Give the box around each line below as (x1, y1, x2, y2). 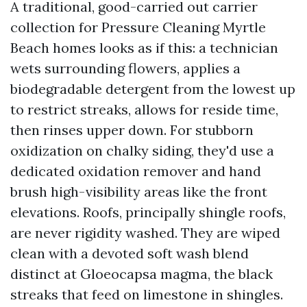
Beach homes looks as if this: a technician (10, 39, 278, 56)
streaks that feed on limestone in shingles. (10, 286, 283, 303)
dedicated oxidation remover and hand (10, 162, 261, 180)
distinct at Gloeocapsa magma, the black (10, 265, 273, 282)
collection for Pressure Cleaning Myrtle (10, 19, 266, 36)
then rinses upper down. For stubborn (10, 121, 254, 138)
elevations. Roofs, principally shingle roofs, (10, 204, 286, 221)
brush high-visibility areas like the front (10, 183, 267, 200)
